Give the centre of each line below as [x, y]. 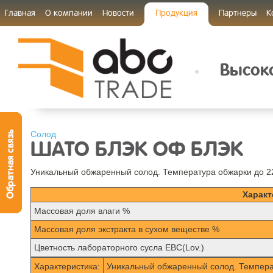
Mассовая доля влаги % [82, 211]
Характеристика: [67, 266]
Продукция [176, 12]
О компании [69, 12]
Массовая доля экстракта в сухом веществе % [127, 229]
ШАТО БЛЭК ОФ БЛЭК [137, 150]
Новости [118, 12]
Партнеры [238, 12]
